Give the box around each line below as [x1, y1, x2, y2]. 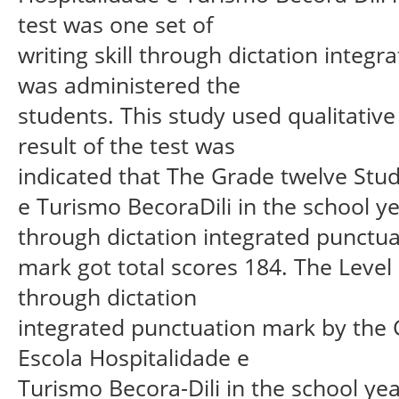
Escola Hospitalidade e [18, 341, 249, 372]
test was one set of [18, 8, 213, 39]
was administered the [18, 69, 240, 100]
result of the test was [18, 129, 235, 160]
